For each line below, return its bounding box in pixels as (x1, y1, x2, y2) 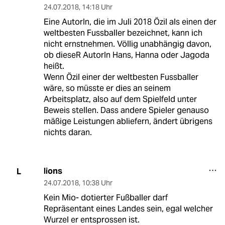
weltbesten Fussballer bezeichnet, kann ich (43, 28, 202, 39)
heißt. (43, 61, 64, 72)
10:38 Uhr (81, 178, 113, 188)
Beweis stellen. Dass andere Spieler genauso (43, 105, 209, 116)
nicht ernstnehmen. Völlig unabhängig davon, (43, 39, 211, 50)
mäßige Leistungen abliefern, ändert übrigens (43, 116, 212, 127)
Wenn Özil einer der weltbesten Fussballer (43, 72, 198, 83)
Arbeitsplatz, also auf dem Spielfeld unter (43, 94, 197, 105)
